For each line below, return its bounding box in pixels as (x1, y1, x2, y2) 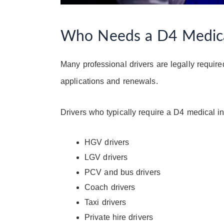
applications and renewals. (60, 76, 158, 85)
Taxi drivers (84, 197, 126, 206)
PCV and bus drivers (84, 167, 160, 176)
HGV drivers (84, 137, 129, 146)
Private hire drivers (84, 212, 153, 221)
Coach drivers (84, 182, 135, 191)
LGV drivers (84, 152, 128, 161)
